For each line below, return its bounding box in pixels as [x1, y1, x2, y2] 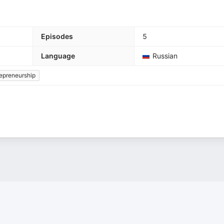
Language [41, 51, 75, 60]
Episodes [41, 32, 73, 40]
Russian [152, 51, 177, 60]
